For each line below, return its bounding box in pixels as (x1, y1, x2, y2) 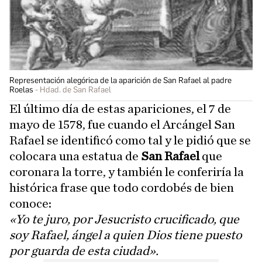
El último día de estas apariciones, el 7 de (9, 102, 231, 116)
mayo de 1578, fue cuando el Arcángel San (9, 118, 235, 132)
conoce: (9, 197, 51, 211)
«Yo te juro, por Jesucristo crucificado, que (9, 213, 239, 226)
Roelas (9, 85, 33, 95)
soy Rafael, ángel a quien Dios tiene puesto (9, 229, 242, 242)
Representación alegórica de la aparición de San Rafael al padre (9, 75, 232, 86)
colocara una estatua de (9, 150, 139, 163)
